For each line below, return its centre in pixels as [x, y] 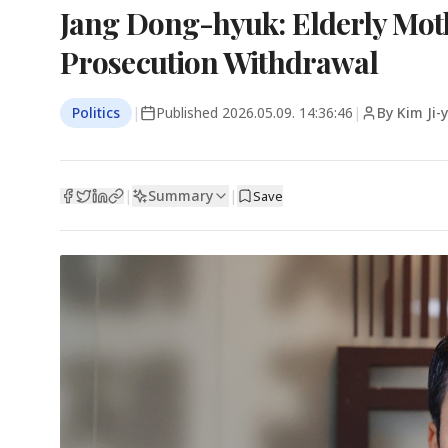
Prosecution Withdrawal [219, 62]
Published [189, 112]
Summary [180, 195]
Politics [96, 112]
